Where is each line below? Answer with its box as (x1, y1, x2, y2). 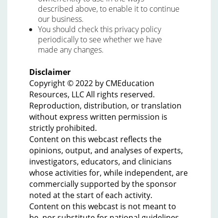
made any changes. (38, 44, 104, 55)
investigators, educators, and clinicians (29, 156, 172, 167)
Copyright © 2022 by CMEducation (29, 78, 154, 89)
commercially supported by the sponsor (29, 179, 177, 189)
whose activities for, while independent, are (29, 167, 188, 178)
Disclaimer (29, 67, 71, 77)
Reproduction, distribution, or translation (29, 100, 182, 111)
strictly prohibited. (29, 123, 97, 133)
